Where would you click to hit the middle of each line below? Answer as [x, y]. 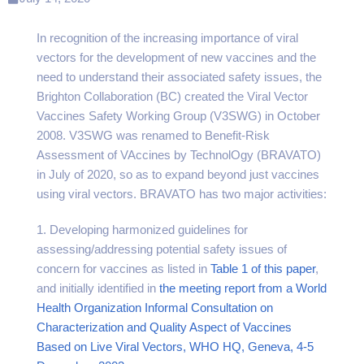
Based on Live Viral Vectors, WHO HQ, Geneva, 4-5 [175, 347]
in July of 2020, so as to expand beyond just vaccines [178, 174]
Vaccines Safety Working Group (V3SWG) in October [178, 116]
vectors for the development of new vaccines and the [176, 57]
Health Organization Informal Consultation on [155, 308]
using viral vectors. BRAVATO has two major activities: [182, 194]
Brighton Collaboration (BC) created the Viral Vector [172, 96]
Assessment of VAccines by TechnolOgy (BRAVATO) [179, 155]
